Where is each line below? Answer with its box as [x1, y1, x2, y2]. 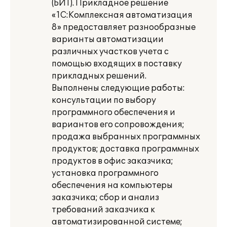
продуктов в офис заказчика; [52, 156, 173, 166]
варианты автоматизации [52, 34, 164, 45]
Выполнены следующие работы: [52, 83, 185, 93]
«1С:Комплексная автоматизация [52, 10, 193, 20]
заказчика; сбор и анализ [52, 193, 159, 203]
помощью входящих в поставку [52, 59, 182, 69]
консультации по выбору [52, 95, 156, 105]
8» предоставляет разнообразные [52, 22, 196, 32]
